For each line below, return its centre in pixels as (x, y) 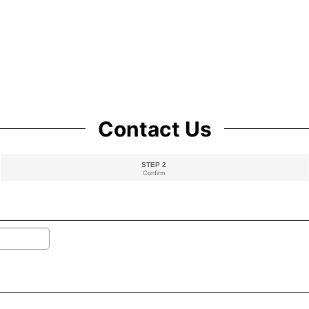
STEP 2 (154, 165)
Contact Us (154, 129)
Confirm (154, 173)
